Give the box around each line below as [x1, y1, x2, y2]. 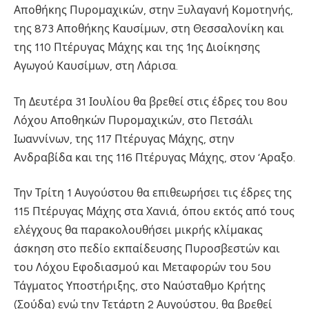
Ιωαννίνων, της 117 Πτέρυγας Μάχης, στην [14, 132, 235, 146]
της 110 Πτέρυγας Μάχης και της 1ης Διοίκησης [14, 41, 260, 54]
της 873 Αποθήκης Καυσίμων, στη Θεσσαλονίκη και [14, 22, 284, 36]
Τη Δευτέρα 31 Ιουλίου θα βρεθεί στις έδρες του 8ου [14, 94, 288, 108]
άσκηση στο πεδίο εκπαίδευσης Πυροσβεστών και [14, 242, 280, 256]
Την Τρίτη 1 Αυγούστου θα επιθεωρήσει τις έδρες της [14, 186, 292, 200]
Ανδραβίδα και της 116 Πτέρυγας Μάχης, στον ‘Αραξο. [14, 150, 295, 164]
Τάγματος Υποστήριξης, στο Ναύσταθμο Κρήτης [14, 279, 266, 293]
